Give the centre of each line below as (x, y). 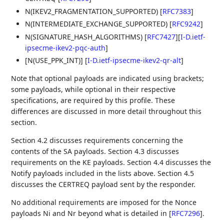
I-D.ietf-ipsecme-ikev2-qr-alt (134, 60)
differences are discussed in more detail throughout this (106, 111)
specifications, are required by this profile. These (93, 100)
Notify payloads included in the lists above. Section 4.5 (103, 173)
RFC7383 (177, 11)
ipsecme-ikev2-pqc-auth (65, 47)
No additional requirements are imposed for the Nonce (104, 202)
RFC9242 (186, 24)
